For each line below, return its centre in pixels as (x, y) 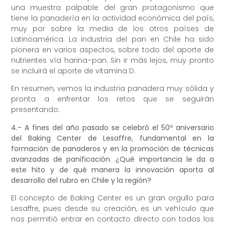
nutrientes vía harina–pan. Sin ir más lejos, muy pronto (113, 61)
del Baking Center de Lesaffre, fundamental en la (113, 138)
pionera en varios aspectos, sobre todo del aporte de (113, 50)
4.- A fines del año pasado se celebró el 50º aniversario (113, 127)
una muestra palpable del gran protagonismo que (113, 8)
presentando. (36, 110)
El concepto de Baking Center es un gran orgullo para (113, 198)
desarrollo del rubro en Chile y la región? (81, 180)
